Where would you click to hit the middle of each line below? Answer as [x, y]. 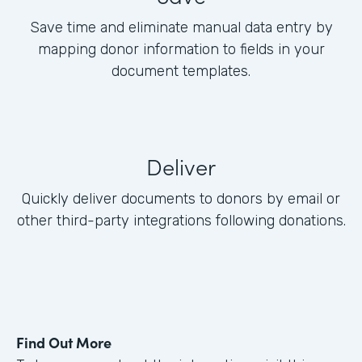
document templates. [181, 72]
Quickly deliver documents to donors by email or [181, 199]
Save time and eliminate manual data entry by [181, 28]
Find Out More [64, 343]
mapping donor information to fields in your [181, 50]
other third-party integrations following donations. [181, 221]
